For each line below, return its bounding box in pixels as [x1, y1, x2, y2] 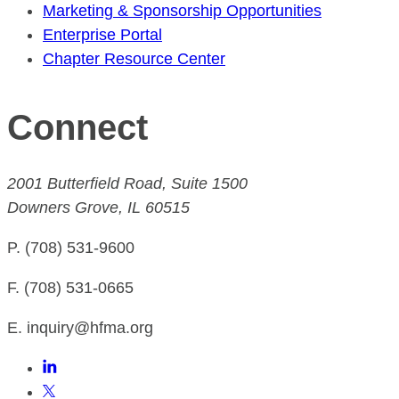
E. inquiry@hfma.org [7, 318, 153, 337]
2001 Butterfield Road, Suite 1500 [7, 174, 248, 192]
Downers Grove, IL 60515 [7, 198, 190, 216]
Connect [7, 107, 148, 147]
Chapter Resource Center [43, 49, 225, 68]
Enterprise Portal [43, 25, 162, 44]
